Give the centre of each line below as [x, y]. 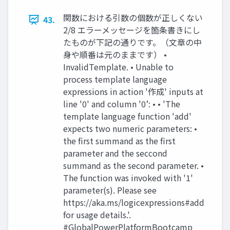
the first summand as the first [119, 141]
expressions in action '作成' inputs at [133, 92]
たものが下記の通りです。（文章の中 [132, 42]
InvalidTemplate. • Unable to [118, 67]
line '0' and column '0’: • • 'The [122, 104]
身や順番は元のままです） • [115, 55]
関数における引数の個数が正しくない [133, 18]
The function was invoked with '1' [128, 178]
